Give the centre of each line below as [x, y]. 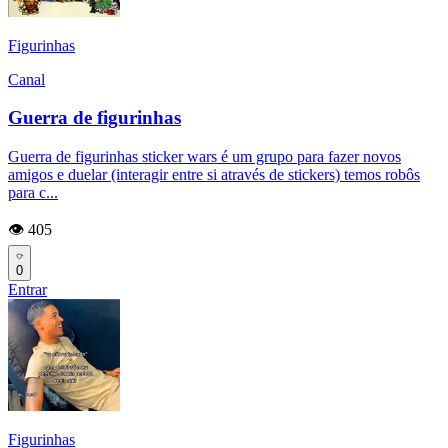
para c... [33, 192]
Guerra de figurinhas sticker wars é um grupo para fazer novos [204, 156]
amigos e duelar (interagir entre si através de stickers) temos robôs [214, 174]
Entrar [27, 289]
